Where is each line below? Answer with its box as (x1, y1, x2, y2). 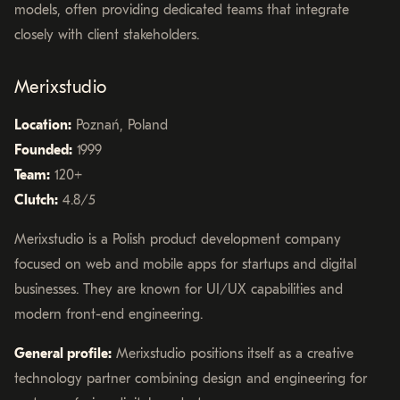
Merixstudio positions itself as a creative (112, 346, 354, 362)
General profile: (14, 346, 112, 362)
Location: (14, 117, 71, 134)
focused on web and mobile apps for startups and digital (14, 256, 356, 273)
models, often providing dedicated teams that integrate (14, 2, 349, 19)
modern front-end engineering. (14, 306, 203, 323)
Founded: (14, 142, 72, 159)
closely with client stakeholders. (14, 27, 199, 44)
